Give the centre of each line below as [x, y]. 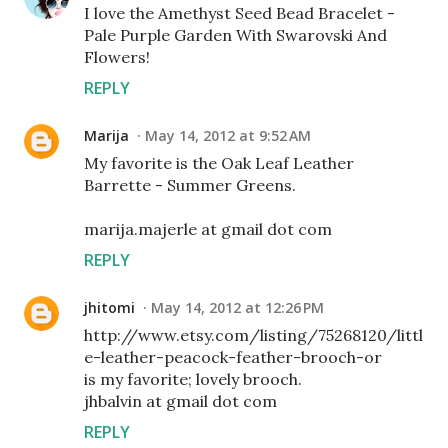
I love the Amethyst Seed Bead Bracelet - [239, 13]
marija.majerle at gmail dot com [208, 229]
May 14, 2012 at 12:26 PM [237, 307]
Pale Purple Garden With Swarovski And [235, 35]
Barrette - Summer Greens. [190, 185]
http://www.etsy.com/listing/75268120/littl [253, 335]
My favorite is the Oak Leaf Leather [219, 163]
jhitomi [109, 307]
